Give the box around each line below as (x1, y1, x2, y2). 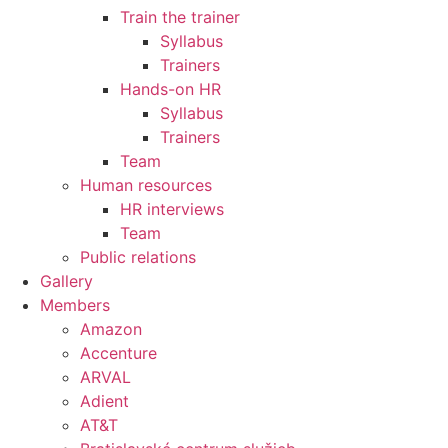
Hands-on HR (120, 78, 221, 99)
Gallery (40, 270, 93, 291)
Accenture (80, 342, 157, 363)
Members (40, 294, 110, 315)
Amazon (80, 318, 142, 339)
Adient (80, 390, 129, 411)
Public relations (80, 246, 196, 267)
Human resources (80, 174, 212, 195)
